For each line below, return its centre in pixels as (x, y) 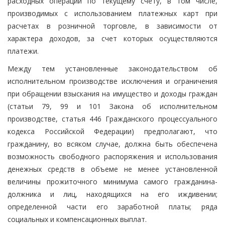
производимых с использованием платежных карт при (113, 13)
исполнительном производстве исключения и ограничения (113, 81)
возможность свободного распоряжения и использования (113, 156)
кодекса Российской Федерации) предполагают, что (113, 131)
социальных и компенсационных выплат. (77, 219)
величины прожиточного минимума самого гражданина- (113, 181)
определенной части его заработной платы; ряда (113, 206)
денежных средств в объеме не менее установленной (113, 169)
